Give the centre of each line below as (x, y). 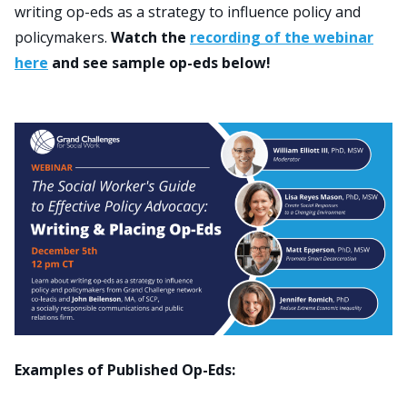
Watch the (150, 37)
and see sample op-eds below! (159, 63)
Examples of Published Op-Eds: (125, 369)
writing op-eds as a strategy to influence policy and (188, 12)
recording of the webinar (282, 37)
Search (162, 55)
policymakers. (63, 37)
